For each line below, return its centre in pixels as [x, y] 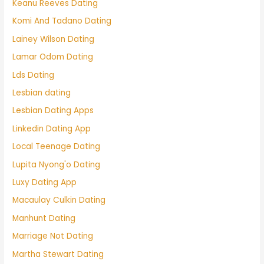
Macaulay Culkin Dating [59, 200]
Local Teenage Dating [57, 147]
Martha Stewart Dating [58, 254]
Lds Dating [34, 75]
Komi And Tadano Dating [62, 21]
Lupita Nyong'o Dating [57, 164]
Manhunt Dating [44, 218]
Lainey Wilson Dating [54, 39]
